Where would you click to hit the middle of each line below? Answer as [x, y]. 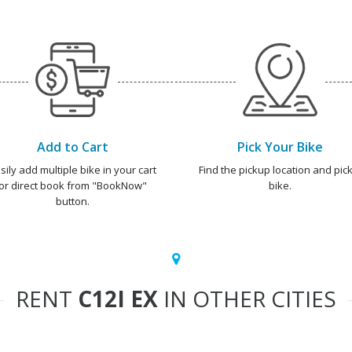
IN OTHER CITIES [247, 299]
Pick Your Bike [280, 147]
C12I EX [118, 299]
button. [72, 201]
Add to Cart [72, 147]
